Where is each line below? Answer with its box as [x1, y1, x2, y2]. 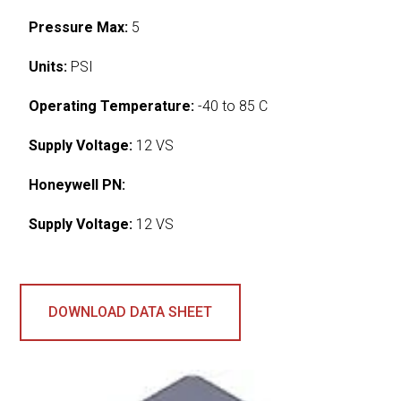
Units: [29, 57, 68, 75]
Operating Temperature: [29, 97, 195, 115]
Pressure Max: [29, 18, 129, 36]
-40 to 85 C [194, 97, 269, 115]
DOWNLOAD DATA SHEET [48, 303, 213, 320]
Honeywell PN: [29, 175, 126, 193]
